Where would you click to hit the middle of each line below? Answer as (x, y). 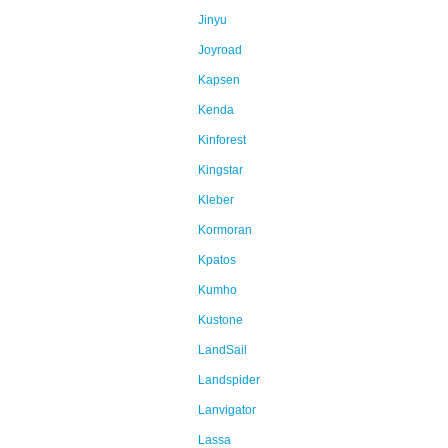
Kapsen (219, 80)
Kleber (216, 200)
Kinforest (222, 140)
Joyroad (220, 50)
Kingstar (220, 170)
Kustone (220, 320)
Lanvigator (227, 410)
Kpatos (217, 260)
